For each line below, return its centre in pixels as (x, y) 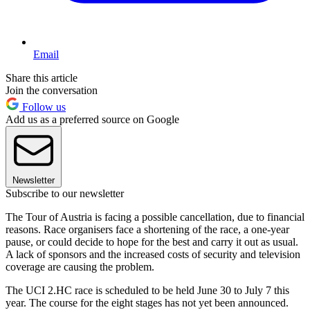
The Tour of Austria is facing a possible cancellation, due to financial (155, 217)
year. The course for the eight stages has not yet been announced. (147, 302)
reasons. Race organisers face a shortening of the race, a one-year (147, 229)
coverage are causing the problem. (80, 266)
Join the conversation (52, 90)
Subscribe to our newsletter (65, 193)
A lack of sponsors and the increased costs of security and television (153, 254)
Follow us (43, 107)
